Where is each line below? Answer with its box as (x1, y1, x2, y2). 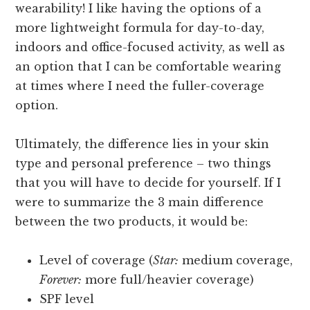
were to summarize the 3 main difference (15, 195, 264, 210)
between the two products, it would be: (15, 215, 248, 229)
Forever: (39, 273, 82, 287)
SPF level (39, 292, 95, 307)
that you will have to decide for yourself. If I (15, 176, 282, 190)
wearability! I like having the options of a (15, 1, 262, 16)
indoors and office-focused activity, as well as (15, 40, 286, 55)
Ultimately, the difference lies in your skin (15, 137, 270, 152)
